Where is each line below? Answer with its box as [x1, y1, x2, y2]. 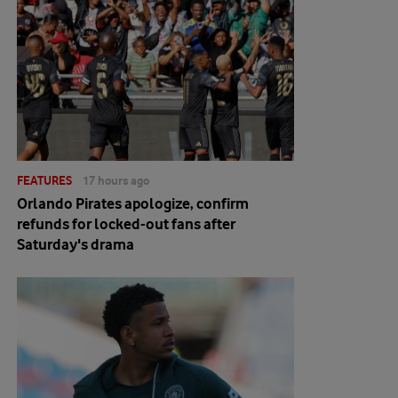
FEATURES [17, 173, 72, 187]
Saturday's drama [17, 235, 134, 253]
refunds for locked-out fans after [17, 215, 235, 233]
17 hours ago [83, 173, 149, 187]
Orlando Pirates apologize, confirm [17, 195, 249, 212]
